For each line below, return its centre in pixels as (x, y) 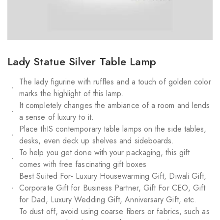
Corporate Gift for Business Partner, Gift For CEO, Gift (112, 188)
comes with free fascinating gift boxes (83, 165)
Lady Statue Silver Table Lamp (82, 62)
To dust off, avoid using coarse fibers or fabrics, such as (114, 212)
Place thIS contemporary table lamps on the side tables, (113, 129)
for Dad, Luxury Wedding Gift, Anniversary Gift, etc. (108, 200)
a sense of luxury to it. (56, 117)
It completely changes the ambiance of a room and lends (115, 106)
